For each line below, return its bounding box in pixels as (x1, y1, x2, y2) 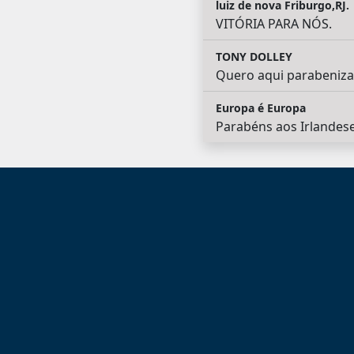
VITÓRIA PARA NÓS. (215, 15, 332, 33)
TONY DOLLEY (215, 49, 292, 65)
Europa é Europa (215, 100, 306, 116)
